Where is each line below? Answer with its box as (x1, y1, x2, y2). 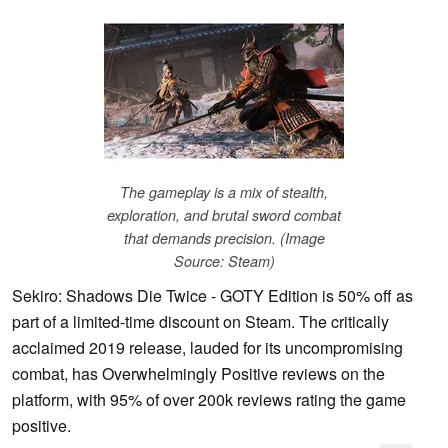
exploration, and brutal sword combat (107, 205, 341, 226)
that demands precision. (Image (123, 228, 325, 249)
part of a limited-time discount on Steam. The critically (12, 310, 389, 334)
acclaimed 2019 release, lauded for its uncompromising (12, 336, 403, 360)
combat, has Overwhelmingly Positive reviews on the (12, 362, 385, 386)
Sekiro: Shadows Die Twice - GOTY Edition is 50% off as (12, 284, 413, 308)
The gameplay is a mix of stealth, (120, 182, 328, 203)
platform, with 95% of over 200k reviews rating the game (12, 388, 406, 412)
